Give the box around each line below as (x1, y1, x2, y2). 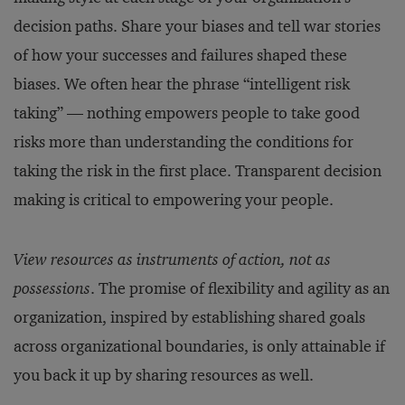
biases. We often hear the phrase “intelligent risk (14, 74, 350, 94)
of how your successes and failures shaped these (14, 45, 347, 65)
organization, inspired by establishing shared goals (14, 307, 365, 327)
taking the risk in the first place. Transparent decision (14, 161, 381, 181)
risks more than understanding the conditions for (14, 132, 353, 152)
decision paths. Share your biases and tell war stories (14, 16, 381, 36)
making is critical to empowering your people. (14, 190, 334, 210)
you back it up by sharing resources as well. (14, 365, 314, 385)
